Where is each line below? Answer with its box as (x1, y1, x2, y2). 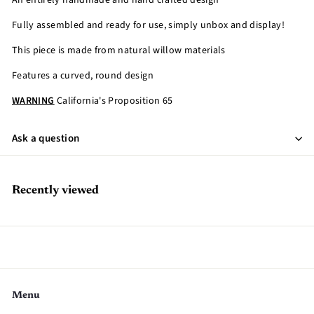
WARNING (12, 94, 55, 108)
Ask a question (12, 131, 80, 146)
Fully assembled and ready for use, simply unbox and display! (12, 18, 285, 32)
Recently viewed (12, 184, 99, 197)
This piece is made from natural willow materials (12, 43, 226, 57)
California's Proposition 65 (54, 94, 173, 108)
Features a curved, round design (12, 69, 153, 83)
